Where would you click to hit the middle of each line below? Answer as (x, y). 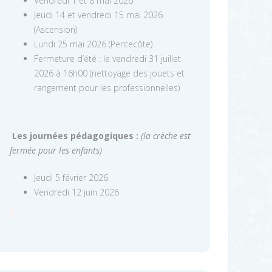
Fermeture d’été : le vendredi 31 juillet (107, 59)
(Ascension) (56, 29)
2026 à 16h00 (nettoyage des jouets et (109, 73)
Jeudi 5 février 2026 (71, 178)
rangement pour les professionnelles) (107, 88)
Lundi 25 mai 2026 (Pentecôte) (93, 44)
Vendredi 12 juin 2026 (76, 192)
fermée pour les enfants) (56, 150)
